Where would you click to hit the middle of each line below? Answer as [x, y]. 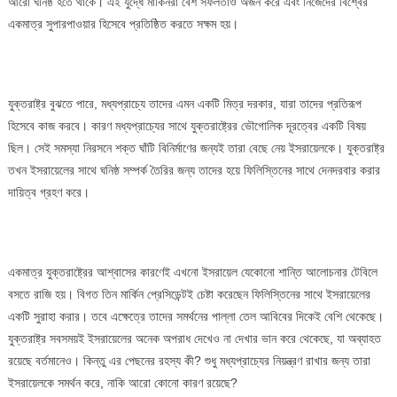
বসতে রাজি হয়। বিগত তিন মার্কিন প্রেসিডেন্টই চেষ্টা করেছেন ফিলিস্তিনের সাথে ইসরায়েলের [189, 294]
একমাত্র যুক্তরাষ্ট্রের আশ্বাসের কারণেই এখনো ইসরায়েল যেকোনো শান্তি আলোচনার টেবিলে [192, 272]
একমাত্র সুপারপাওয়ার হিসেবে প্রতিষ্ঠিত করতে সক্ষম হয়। [123, 23]
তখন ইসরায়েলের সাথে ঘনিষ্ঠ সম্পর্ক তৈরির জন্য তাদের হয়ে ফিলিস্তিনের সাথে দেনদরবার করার [194, 170]
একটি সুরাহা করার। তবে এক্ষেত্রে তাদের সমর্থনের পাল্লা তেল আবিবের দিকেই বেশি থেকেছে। [195, 316]
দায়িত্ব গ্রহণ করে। [48, 192]
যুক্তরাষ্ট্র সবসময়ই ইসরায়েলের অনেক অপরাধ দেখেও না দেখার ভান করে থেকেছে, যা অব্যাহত [194, 338]
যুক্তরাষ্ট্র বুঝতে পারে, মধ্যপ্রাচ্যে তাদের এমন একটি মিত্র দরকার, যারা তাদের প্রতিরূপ [184, 103]
